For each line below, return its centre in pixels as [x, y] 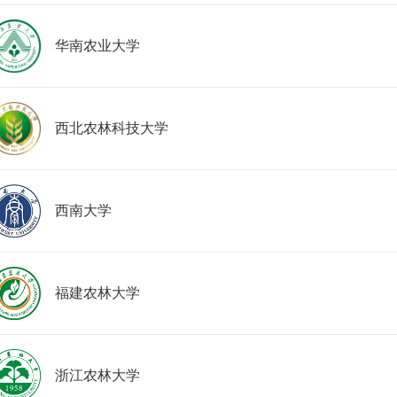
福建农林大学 [97, 293]
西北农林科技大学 [112, 128]
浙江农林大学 [97, 375]
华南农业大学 [97, 46]
